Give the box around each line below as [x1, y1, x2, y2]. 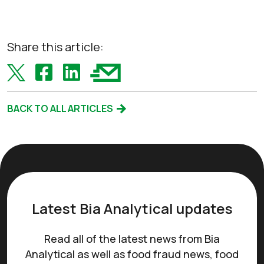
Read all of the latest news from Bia [44, 232, 220, 246]
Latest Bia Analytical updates [31, 199, 233, 219]
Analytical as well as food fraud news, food [25, 247, 239, 262]
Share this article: [7, 39, 104, 55]
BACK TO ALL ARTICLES [7, 102, 115, 115]
